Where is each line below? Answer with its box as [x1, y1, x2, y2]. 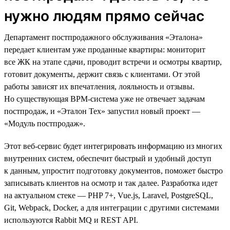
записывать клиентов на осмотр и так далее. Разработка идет [4, 178, 218, 187]
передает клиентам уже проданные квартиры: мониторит [4, 45, 205, 54]
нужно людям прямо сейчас [4, 7, 204, 25]
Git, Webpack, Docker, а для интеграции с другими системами [4, 203, 219, 212]
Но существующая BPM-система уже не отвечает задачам [4, 94, 205, 103]
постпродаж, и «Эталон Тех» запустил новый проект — [4, 106, 200, 116]
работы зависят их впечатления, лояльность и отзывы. [4, 82, 195, 91]
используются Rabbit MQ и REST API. [4, 215, 138, 224]
